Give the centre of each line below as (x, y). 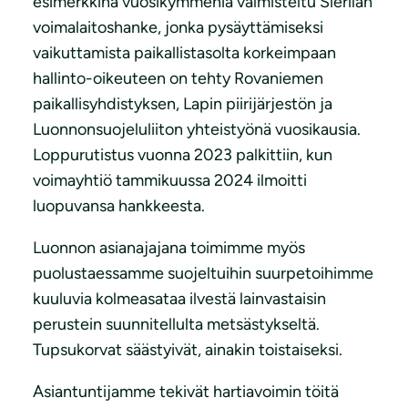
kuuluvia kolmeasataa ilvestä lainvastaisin (179, 299)
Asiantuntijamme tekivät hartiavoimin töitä (186, 392)
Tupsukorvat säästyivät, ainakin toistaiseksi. (188, 350)
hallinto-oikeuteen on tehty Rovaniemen (178, 79)
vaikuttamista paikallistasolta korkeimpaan (184, 53)
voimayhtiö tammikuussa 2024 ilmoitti (170, 181)
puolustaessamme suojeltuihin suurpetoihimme (203, 274)
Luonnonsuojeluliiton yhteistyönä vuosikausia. (197, 130)
